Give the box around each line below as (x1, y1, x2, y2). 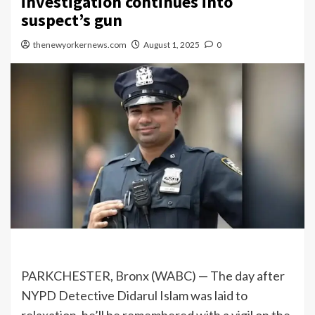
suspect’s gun (21, 9, 122, 31)
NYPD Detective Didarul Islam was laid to (21, 288, 247, 304)
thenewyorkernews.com (33, 39, 127, 50)
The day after (210, 268, 285, 284)
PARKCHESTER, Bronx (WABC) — (21, 268, 210, 284)
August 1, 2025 (143, 39, 200, 50)
